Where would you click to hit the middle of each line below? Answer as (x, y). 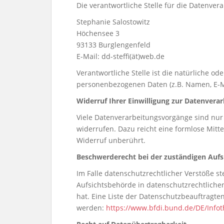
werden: (91, 208)
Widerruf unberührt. (111, 140)
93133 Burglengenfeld (113, 45)
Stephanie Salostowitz (113, 22)
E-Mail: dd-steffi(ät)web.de (120, 56)
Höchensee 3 (98, 33)
